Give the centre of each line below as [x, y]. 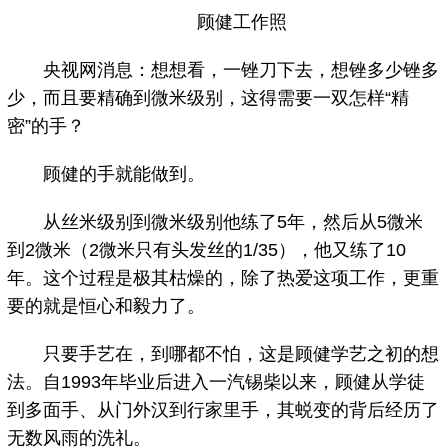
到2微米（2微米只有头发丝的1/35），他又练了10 [207, 250]
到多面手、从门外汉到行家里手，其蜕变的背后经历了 [223, 410]
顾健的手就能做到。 [106, 174]
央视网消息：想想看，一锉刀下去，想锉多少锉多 [223, 70]
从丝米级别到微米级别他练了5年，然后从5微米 [215, 222]
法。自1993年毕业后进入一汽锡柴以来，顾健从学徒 [216, 382]
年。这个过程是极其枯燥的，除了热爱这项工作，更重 [223, 278]
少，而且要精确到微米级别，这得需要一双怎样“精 [208, 98]
